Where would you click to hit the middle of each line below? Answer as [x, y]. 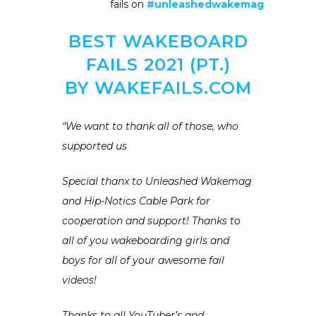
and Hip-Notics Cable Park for [136, 201]
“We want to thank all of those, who [150, 126]
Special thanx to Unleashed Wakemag [157, 181]
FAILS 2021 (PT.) [158, 64]
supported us [96, 146]
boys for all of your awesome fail [143, 260]
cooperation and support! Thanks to [151, 220]
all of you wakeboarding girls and [146, 240]
